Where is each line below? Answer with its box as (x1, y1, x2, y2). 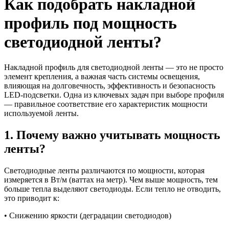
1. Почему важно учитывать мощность (4, 128, 220, 142)
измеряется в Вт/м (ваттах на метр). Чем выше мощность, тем (4, 175, 218, 184)
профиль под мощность (4, 14, 177, 33)
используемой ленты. (4, 108, 79, 118)
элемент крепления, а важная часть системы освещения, (4, 72, 200, 81)
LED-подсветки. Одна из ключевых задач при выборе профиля (4, 90, 224, 99)
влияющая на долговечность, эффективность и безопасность (4, 81, 215, 90)
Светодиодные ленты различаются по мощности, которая (4, 166, 204, 175)
